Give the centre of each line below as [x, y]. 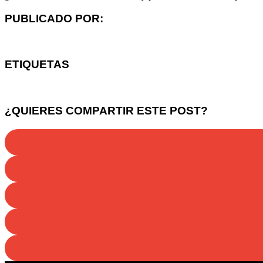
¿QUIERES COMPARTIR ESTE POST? [106, 110]
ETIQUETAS [37, 65]
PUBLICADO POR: [54, 18]
